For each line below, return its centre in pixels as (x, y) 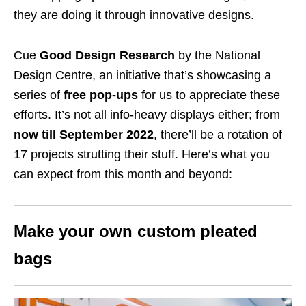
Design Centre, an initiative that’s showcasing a (142, 75)
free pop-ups (101, 95)
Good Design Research (107, 56)
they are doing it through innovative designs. (136, 15)
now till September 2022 (84, 135)
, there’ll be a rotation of (218, 135)
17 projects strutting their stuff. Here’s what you (142, 155)
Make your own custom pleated (136, 232)
